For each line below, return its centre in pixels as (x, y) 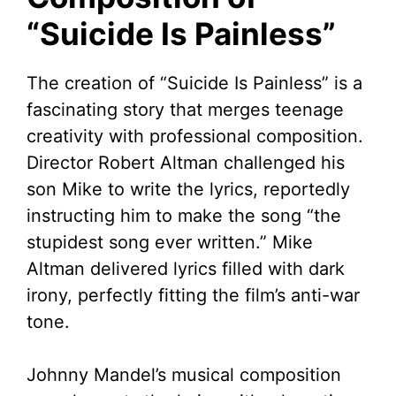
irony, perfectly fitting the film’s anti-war (193, 295)
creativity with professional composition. (195, 136)
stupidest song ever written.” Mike (170, 242)
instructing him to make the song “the (184, 216)
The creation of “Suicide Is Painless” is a (194, 83)
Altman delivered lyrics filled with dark (186, 269)
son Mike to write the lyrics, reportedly (188, 189)
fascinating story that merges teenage (185, 110)
